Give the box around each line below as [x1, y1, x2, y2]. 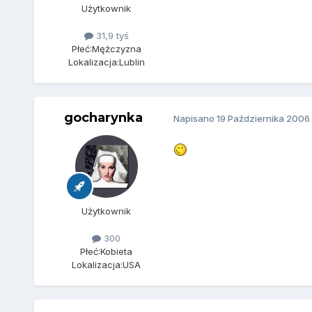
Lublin [118, 56, 145, 68]
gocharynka [64, 109, 143, 125]
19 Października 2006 [216, 113, 310, 125]
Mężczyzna [91, 42, 141, 54]
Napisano [173, 113, 217, 125]
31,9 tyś [93, 29, 129, 41]
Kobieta [100, 245, 133, 257]
